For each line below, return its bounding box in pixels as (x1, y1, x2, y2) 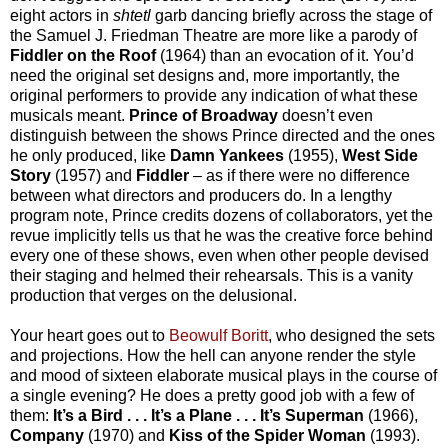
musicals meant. (10, 106, 129, 124)
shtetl (113, 6, 155, 24)
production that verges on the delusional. (10, 286, 297, 304)
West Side (342, 146, 418, 164)
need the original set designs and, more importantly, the (10, 66, 400, 84)
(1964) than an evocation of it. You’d (160, 46, 414, 64)
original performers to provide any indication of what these (10, 86, 418, 104)
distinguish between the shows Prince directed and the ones (10, 126, 435, 144)
